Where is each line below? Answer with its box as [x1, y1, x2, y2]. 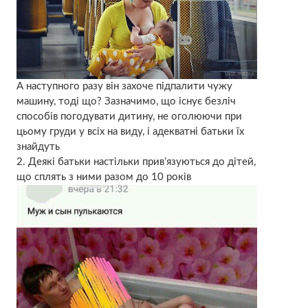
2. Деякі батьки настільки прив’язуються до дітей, [16, 156, 256, 167]
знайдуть [16, 141, 60, 152]
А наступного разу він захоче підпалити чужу [16, 80, 232, 91]
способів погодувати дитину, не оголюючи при [16, 111, 242, 122]
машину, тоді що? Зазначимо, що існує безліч [16, 96, 236, 107]
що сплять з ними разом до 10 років [16, 171, 191, 182]
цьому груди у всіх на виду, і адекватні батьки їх [16, 126, 244, 137]
